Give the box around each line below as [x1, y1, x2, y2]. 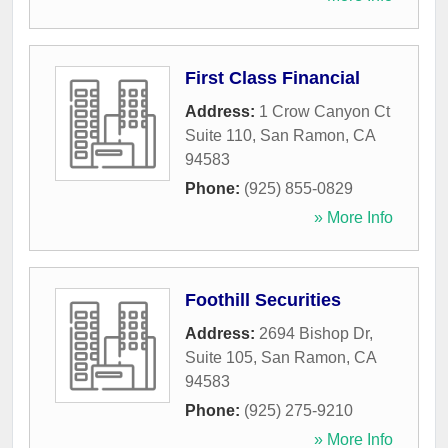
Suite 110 [185, 127, 252, 145]
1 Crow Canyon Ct [259, 103, 390, 121]
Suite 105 [185, 349, 253, 367]
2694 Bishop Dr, [259, 325, 373, 343]
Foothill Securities [185, 290, 341, 311]
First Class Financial [185, 68, 360, 89]
